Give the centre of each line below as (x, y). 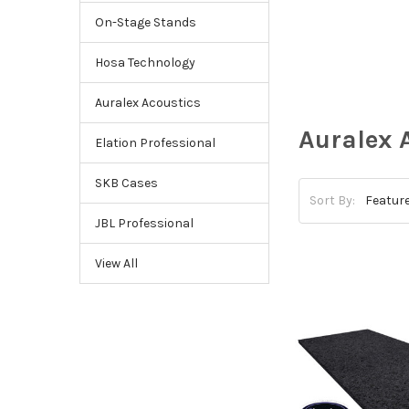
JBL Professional (144, 223)
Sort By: (333, 201)
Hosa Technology (145, 62)
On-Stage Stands (145, 22)
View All (116, 263)
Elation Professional (155, 142)
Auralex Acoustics (147, 102)
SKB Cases (126, 183)
